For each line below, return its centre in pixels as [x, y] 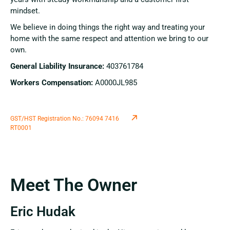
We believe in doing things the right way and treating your [108, 27]
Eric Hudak [43, 211]
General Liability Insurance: [58, 66]
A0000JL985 [116, 83]
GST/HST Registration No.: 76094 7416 [65, 119]
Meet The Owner [74, 185]
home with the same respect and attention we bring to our [109, 39]
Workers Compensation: [53, 83]
